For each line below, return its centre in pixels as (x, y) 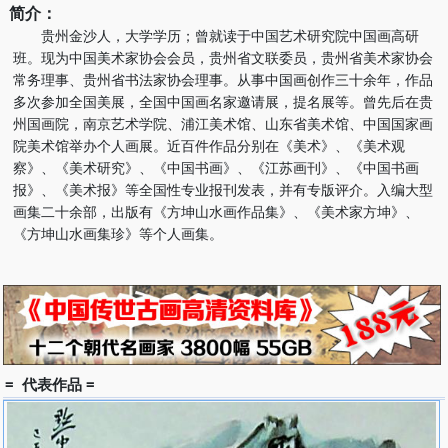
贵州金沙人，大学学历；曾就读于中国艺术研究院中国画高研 (216, 36)
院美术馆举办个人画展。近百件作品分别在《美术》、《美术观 (209, 146)
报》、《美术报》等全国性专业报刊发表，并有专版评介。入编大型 (223, 190)
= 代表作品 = (50, 384)
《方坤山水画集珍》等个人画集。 (118, 234)
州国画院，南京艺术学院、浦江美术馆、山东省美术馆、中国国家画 (223, 124)
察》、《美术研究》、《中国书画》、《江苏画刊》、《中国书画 (216, 168)
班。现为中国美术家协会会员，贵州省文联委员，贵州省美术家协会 (223, 58)
